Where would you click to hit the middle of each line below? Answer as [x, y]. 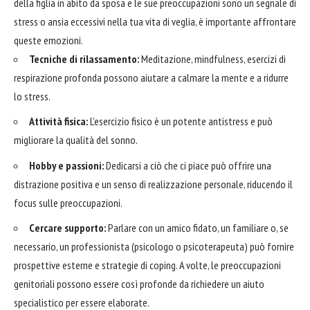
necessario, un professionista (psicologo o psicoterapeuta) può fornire [154, 247]
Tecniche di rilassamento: [84, 58]
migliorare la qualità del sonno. [76, 140]
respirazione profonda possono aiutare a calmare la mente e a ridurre [151, 77]
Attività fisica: [58, 121]
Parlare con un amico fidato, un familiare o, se [197, 228]
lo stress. [32, 96]
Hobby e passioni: [66, 165]
